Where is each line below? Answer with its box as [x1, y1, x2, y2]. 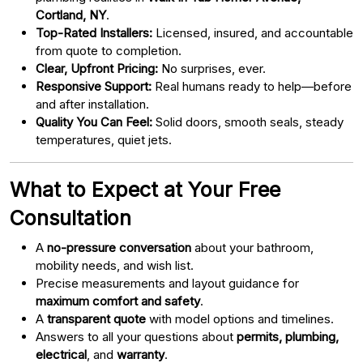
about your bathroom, [191, 239, 314, 255]
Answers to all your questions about [36, 328, 237, 344]
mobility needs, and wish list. [36, 257, 194, 273]
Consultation [10, 205, 131, 230]
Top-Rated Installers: [36, 24, 152, 41]
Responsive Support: [36, 78, 152, 94]
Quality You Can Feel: [36, 113, 152, 130]
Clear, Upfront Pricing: [36, 60, 158, 76]
